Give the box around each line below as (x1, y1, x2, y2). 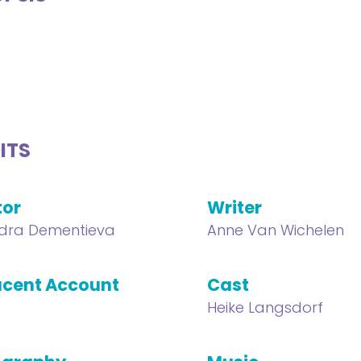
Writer (207, 196, 263, 219)
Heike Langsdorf (207, 297, 324, 317)
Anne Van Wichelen (207, 220, 345, 240)
